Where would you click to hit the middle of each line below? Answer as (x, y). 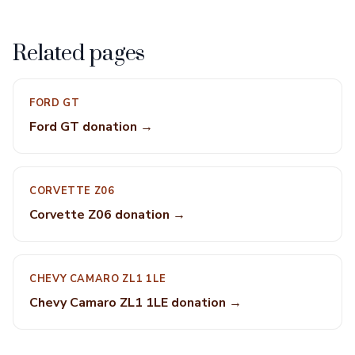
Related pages (79, 54)
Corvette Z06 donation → (107, 215)
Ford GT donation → (91, 127)
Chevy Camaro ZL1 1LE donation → (136, 303)
